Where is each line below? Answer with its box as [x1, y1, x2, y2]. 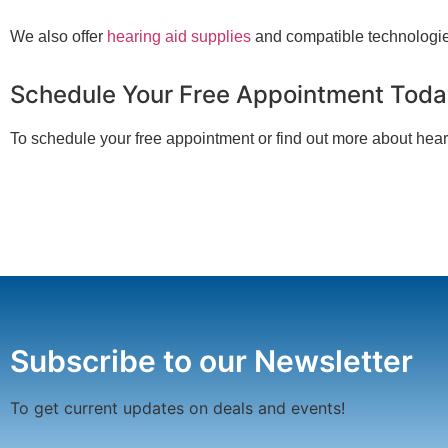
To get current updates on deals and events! [10, 397, 345, 418]
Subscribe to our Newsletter [10, 342, 413, 379]
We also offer [10, 27, 107, 45]
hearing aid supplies [107, 27, 251, 45]
